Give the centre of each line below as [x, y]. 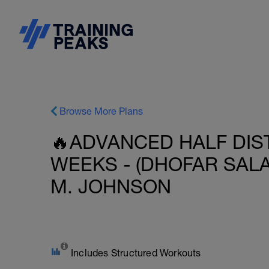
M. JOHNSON [111, 186]
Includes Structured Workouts [136, 253]
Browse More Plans [101, 111]
